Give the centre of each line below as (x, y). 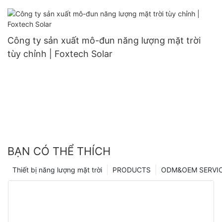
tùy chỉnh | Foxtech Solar (60, 54)
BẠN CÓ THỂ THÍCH (59, 151)
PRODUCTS (132, 170)
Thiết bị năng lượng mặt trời (57, 170)
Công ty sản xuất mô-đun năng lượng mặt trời (104, 40)
